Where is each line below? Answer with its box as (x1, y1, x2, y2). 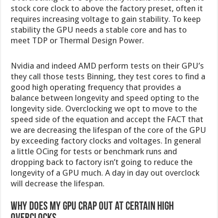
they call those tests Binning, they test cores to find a (11, 71, 206, 81)
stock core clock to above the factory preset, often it (11, 3, 203, 13)
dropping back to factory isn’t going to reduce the (11, 157, 193, 167)
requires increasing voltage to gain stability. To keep (11, 14, 201, 24)
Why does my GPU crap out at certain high (11, 200, 174, 213)
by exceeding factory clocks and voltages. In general (11, 135, 201, 145)
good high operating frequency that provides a (11, 82, 182, 92)
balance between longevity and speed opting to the (11, 92, 200, 103)
